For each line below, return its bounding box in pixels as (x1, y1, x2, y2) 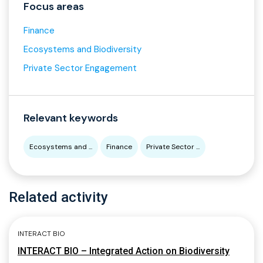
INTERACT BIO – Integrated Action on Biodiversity (18, 245, 230, 257)
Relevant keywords (23, 111, 118, 126)
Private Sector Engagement (23, 62, 137, 75)
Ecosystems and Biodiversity (23, 43, 141, 56)
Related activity (9, 189, 108, 206)
